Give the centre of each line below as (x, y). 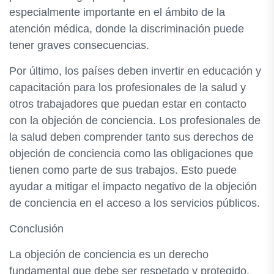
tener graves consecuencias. (79, 45)
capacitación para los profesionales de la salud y (128, 87)
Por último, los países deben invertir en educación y (135, 71)
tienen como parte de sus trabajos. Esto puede (123, 170)
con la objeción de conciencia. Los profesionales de (135, 120)
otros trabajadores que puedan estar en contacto (128, 104)
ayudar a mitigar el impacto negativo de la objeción (133, 187)
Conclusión (36, 229)
